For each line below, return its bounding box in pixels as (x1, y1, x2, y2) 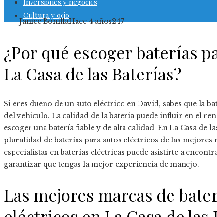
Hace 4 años (69, 17, 112, 26)
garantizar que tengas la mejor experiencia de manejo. (4, 159, 199, 169)
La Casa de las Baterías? (4, 62, 181, 85)
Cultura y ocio (23, 10, 69, 20)
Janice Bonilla (19, 17, 69, 26)
